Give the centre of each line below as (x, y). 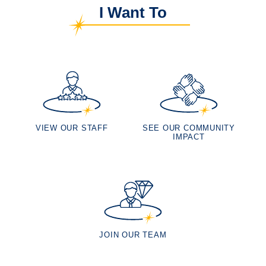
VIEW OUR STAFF (72, 128)
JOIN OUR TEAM (133, 235)
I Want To (133, 13)
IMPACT (189, 137)
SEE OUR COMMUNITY (189, 128)
